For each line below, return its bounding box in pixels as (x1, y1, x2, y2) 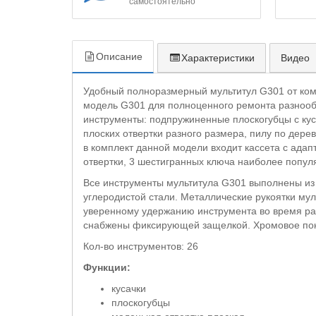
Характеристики (181, 51, 255, 63)
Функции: (83, 261, 130, 273)
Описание (96, 50, 142, 62)
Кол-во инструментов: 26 (83, 240, 198, 252)
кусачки (111, 282, 146, 294)
